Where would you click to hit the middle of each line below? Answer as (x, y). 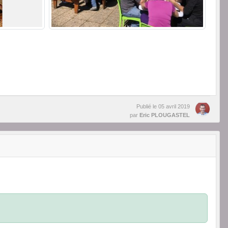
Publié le (147, 106)
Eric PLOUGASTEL (165, 115)
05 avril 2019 (174, 106)
